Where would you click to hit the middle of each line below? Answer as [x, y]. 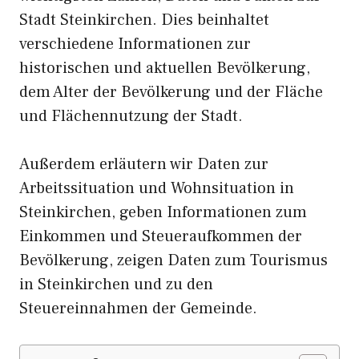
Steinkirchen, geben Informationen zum [163, 212]
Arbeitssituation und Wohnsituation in [157, 188]
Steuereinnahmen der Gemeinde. [138, 309]
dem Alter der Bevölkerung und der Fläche [171, 92]
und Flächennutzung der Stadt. [131, 116]
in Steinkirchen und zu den [116, 284]
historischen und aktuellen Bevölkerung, [165, 68]
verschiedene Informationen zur [135, 44]
